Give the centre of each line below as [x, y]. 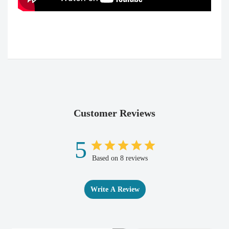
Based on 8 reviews [120, 158]
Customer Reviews [114, 113]
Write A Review [115, 189]
